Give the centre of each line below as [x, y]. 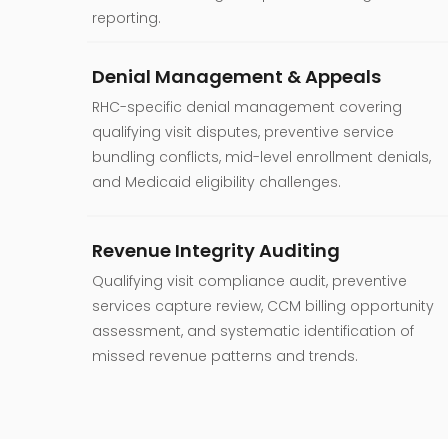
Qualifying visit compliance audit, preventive [249, 280]
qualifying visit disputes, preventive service [243, 131]
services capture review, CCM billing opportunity [263, 305]
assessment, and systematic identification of [253, 330]
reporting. [126, 17]
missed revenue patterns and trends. [225, 355]
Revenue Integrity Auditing [216, 250]
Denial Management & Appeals [236, 76]
